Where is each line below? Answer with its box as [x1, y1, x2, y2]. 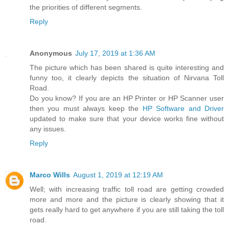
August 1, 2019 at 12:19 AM [73, 171, 163, 179]
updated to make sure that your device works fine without [30, 114, 224, 123]
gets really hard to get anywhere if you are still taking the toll [30, 205, 224, 214]
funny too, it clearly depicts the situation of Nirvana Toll [30, 74, 224, 82]
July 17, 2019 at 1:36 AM [75, 49, 155, 58]
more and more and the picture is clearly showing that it [30, 195, 224, 204]
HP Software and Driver [142, 104, 224, 113]
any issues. [30, 125, 66, 133]
